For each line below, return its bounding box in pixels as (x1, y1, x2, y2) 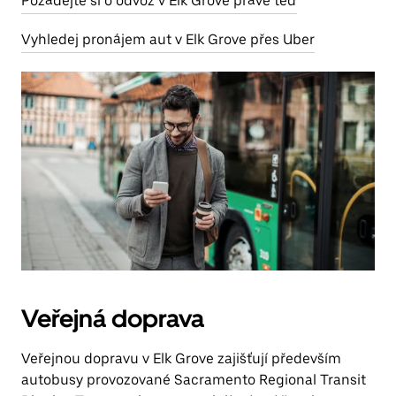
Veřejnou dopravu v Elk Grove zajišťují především (21, 350, 341, 367)
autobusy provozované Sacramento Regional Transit (21, 371, 366, 388)
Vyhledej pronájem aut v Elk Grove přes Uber (21, 31, 315, 48)
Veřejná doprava (21, 303, 204, 333)
